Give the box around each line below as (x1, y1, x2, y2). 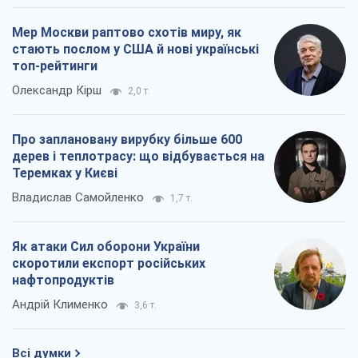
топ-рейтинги (12, 58, 97, 74)
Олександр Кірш (12, 83, 101, 98)
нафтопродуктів (12, 272, 114, 288)
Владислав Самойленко (12, 190, 144, 205)
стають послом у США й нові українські (12, 42, 259, 58)
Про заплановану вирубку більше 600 (12, 132, 242, 148)
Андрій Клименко (12, 297, 108, 312)
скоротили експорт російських (12, 256, 205, 272)
